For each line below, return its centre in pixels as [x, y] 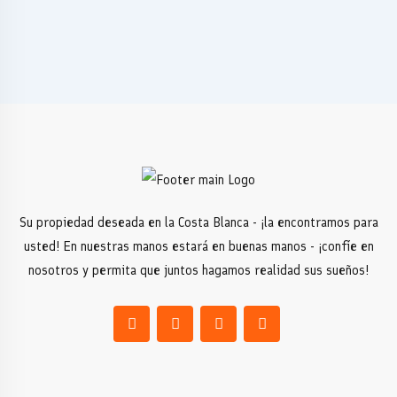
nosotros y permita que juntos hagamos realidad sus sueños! [198, 271]
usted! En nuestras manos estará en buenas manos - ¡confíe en [198, 247]
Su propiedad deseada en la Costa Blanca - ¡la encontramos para [198, 223]
